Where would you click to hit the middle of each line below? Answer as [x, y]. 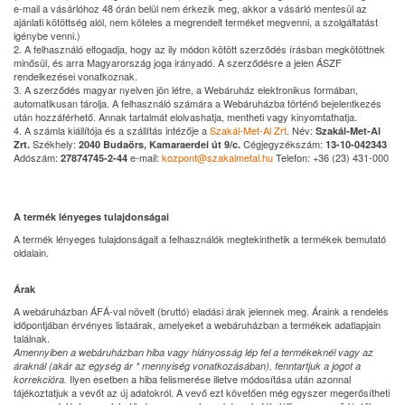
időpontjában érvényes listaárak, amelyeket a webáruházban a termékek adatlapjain [197, 325]
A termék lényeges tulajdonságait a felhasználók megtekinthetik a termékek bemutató [200, 239]
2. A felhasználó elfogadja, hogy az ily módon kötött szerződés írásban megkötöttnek [199, 49]
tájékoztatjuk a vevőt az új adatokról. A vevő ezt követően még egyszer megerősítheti [202, 392]
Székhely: [56, 144]
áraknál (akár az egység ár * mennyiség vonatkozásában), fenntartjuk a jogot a [187, 366]
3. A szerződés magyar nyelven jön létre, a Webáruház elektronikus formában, [186, 89]
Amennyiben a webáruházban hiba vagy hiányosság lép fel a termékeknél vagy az [193, 352]
